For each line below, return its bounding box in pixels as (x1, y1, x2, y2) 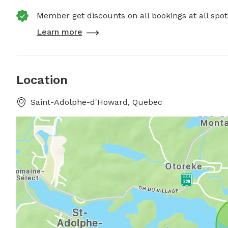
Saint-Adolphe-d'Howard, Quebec (31, 97, 162, 107)
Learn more (37, 27, 82, 37)
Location (16, 73, 68, 88)
